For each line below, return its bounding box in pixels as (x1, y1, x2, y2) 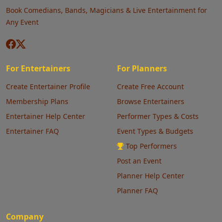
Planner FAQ (117, 186, 158, 196)
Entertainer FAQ (6, 126, 59, 136)
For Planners (117, 63, 167, 74)
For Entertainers (6, 63, 70, 74)
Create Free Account (117, 82, 184, 92)
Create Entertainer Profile (6, 82, 90, 92)
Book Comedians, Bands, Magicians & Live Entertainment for (6, 5, 207, 15)
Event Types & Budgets (117, 126, 193, 136)
